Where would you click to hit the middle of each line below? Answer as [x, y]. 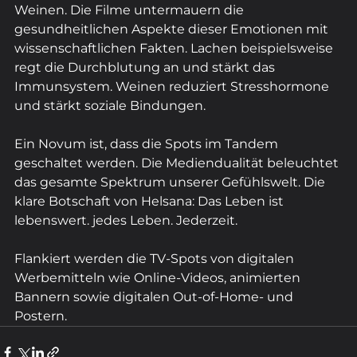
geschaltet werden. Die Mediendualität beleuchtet [178, 163]
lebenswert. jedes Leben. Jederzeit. [126, 220]
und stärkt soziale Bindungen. [110, 105]
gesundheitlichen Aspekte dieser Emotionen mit [173, 29]
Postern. [41, 316]
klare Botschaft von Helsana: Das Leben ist [151, 201]
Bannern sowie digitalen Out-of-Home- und [155, 296]
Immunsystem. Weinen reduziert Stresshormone [173, 86]
